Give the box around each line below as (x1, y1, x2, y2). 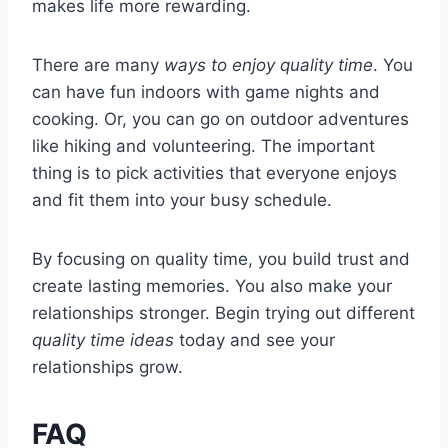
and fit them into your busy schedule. (32, 190, 332, 211)
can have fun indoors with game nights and (32, 82, 380, 103)
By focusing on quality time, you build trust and (32, 249, 410, 270)
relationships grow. (32, 357, 183, 378)
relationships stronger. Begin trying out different (32, 303, 415, 324)
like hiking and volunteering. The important (32, 136, 375, 157)
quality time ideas (32, 330, 174, 351)
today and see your (174, 330, 335, 351)
